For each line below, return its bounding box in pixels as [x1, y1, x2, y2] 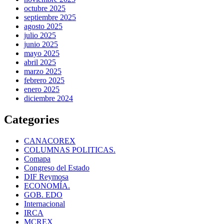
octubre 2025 [24, 3, 65, 12]
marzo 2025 [24, 66, 61, 75]
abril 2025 [24, 57, 56, 66]
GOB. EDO [24, 190, 62, 199]
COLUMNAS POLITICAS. [24, 145, 115, 154]
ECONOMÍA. [24, 181, 70, 190]
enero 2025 [24, 84, 59, 93]
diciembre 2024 [24, 93, 73, 102]
